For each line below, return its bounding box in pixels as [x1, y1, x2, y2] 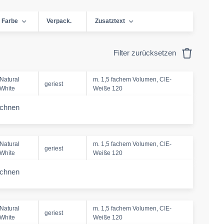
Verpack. [46, 17, 71, 24]
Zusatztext [95, 17, 125, 24]
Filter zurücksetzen [113, 48, 178, 57]
